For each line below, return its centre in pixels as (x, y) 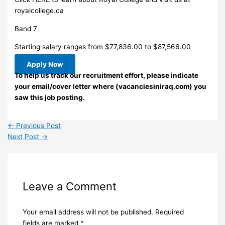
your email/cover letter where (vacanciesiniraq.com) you (111, 87)
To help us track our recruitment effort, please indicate (107, 76)
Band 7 (26, 28)
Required (169, 212)
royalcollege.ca (39, 11)
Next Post (25, 137)
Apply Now (45, 65)
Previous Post (38, 126)
